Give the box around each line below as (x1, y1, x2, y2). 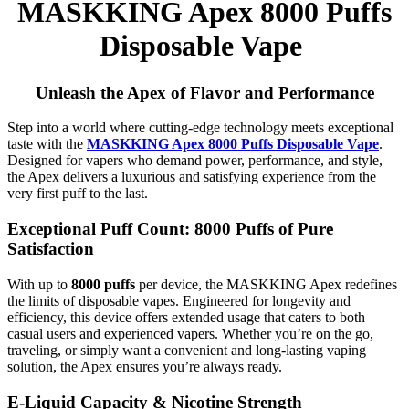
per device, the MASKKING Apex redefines (135, 276, 397, 292)
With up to (7, 276, 71, 292)
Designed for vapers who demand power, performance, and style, (7, 152, 383, 169)
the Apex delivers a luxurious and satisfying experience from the (7, 169, 376, 185)
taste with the (7, 136, 87, 152)
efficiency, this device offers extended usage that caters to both (7, 309, 365, 325)
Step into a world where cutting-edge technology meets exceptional (7, 120, 393, 136)
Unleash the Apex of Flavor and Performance (35, 82, 374, 102)
